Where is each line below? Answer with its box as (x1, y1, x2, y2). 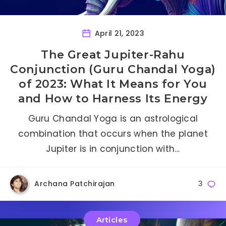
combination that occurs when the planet (18, 127, 208, 140)
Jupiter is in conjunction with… (46, 142, 180, 155)
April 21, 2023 (92, 28, 144, 38)
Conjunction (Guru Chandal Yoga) (10, 62, 216, 76)
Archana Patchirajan (34, 178, 115, 189)
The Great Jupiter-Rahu (41, 47, 185, 62)
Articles (96, 214, 128, 224)
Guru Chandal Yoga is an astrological (28, 112, 198, 125)
